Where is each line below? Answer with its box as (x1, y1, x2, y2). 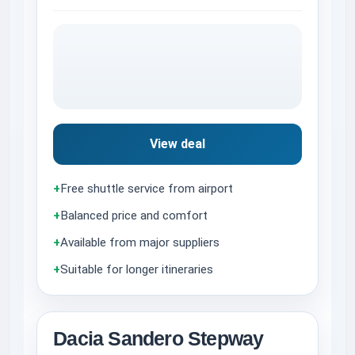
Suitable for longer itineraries (60, 261, 214, 277)
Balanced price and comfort (60, 208, 208, 223)
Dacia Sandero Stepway (53, 327, 264, 349)
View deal (150, 136, 205, 152)
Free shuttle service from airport (60, 181, 234, 196)
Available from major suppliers (60, 235, 220, 250)
